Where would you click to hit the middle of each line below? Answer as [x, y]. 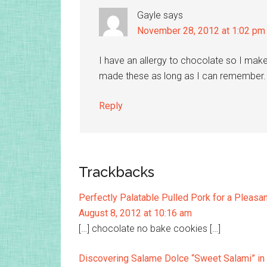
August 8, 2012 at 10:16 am [135, 213]
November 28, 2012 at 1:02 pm [201, 31]
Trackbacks [117, 172]
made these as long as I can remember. [182, 76]
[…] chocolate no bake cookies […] [150, 229]
